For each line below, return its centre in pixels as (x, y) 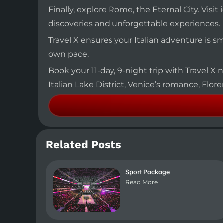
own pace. (68, 54)
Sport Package (147, 172)
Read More (141, 182)
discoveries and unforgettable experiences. (134, 24)
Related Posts (84, 145)
